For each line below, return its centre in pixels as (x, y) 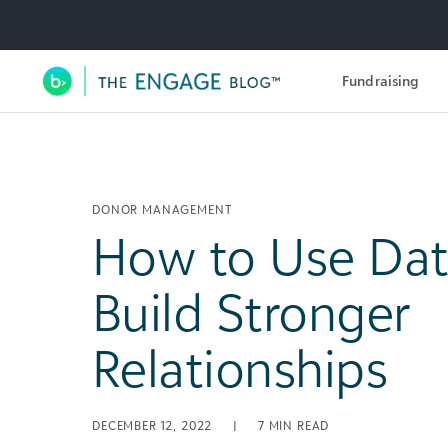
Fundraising (381, 80)
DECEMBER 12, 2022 (154, 425)
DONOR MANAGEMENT (162, 209)
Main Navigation (178, 103)
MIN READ (299, 425)
